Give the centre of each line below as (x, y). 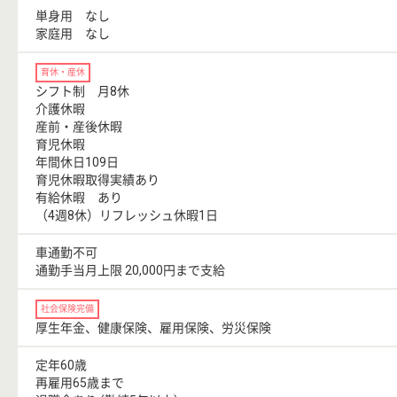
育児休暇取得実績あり (97, 180)
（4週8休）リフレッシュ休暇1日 (127, 216)
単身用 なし (73, 16)
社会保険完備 (67, 309)
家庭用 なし (73, 34)
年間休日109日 (77, 163)
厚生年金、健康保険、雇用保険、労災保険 (153, 328)
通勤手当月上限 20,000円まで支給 (130, 271)
